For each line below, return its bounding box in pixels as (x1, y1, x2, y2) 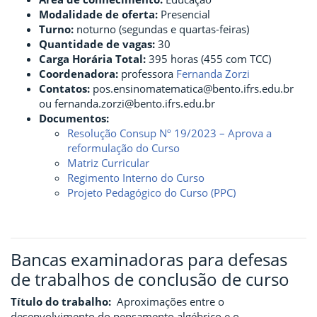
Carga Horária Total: (39, 52, 146, 66)
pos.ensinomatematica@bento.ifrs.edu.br (90, 81, 294, 96)
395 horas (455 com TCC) (146, 52, 271, 66)
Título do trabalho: (11, 294, 111, 309)
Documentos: (39, 111, 109, 125)
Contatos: (39, 81, 90, 96)
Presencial (158, 7, 210, 21)
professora (118, 67, 176, 81)
